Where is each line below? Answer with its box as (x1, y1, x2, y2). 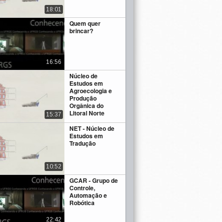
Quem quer (69, 18, 101, 28)
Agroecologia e (69, 86, 112, 96)
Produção (69, 94, 97, 103)
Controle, (69, 183, 96, 193)
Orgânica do (69, 101, 104, 111)
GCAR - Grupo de (69, 176, 118, 185)
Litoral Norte (69, 109, 105, 118)
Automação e (69, 191, 108, 200)
